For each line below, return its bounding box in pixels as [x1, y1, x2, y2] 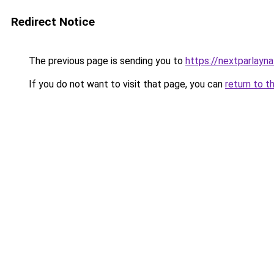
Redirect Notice [11, 15, 95, 29]
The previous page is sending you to [26, 55, 185, 67]
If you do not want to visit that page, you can [26, 78, 225, 90]
